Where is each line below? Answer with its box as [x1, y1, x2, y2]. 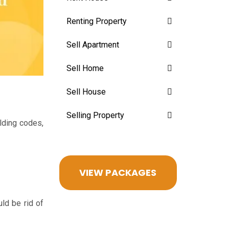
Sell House [66, 86, 106, 97]
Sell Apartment [66, 39, 119, 50]
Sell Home [66, 63, 104, 73]
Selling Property [66, 110, 124, 120]
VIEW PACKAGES [79, 166, 156, 179]
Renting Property [66, 16, 127, 26]
